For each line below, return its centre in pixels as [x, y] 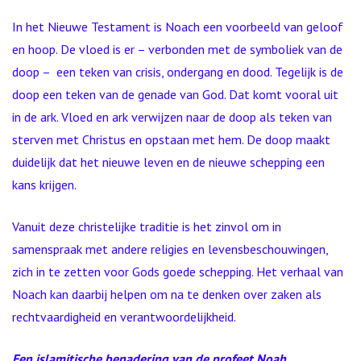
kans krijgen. [46, 185]
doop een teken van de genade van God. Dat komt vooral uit [175, 94]
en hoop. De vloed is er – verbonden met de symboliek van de [177, 49]
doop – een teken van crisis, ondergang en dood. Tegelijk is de [178, 72]
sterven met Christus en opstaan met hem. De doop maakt [171, 139]
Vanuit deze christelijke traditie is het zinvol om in [147, 226]
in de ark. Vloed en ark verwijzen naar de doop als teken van [172, 117]
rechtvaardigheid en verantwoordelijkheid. [124, 317]
